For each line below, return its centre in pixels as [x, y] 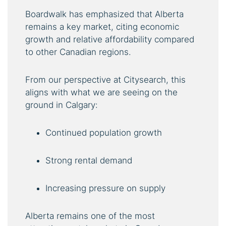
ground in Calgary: [62, 105]
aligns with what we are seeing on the [101, 92]
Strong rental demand [89, 160]
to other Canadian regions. [78, 52]
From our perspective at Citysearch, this [105, 79]
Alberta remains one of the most [90, 216]
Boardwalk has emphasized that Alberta [104, 14]
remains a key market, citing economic [102, 26]
